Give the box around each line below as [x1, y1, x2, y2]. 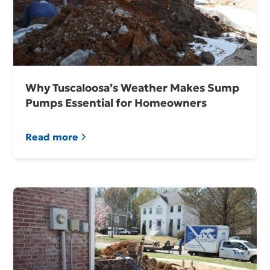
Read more [25, 131, 79, 143]
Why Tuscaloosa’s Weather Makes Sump [25, 81, 240, 95]
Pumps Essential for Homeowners [25, 96, 207, 110]
